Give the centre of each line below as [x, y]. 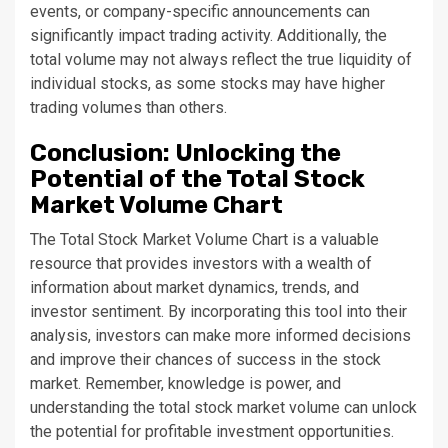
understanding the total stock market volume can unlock [223, 407]
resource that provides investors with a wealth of [201, 263]
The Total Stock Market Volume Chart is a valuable [204, 239]
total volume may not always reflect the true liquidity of [221, 59]
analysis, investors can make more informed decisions [220, 335]
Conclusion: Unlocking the [185, 153]
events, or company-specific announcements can [200, 11]
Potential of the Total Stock [197, 179]
